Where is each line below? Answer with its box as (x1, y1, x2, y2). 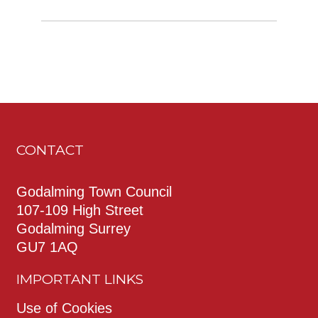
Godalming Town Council (16, 183, 172, 199)
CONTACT (16, 141, 84, 158)
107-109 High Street (16, 202, 143, 218)
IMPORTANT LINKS (16, 270, 143, 287)
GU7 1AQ (16, 238, 78, 255)
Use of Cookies (16, 300, 112, 316)
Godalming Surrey (16, 220, 131, 236)
